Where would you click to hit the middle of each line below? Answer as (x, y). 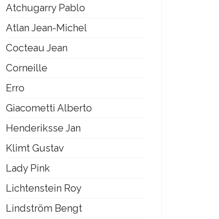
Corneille (27, 68)
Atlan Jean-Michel (46, 28)
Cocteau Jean (37, 48)
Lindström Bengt (44, 208)
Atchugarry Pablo (45, 8)
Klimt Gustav (35, 148)
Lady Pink (28, 168)
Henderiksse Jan (43, 128)
